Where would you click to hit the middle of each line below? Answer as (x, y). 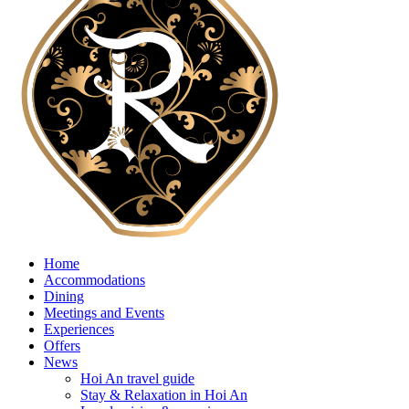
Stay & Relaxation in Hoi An (164, 395)
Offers (62, 346)
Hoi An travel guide (137, 378)
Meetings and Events (104, 313)
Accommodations (94, 280)
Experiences (79, 329)
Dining (64, 296)
